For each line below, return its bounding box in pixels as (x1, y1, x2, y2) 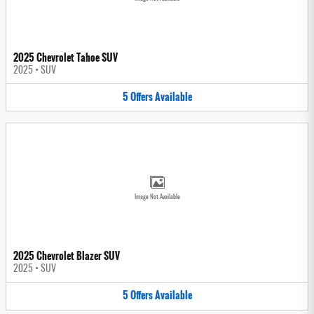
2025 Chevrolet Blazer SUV (13, 248, 120, 264)
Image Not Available (134, 194, 180, 201)
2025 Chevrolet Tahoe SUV (13, 49, 118, 65)
